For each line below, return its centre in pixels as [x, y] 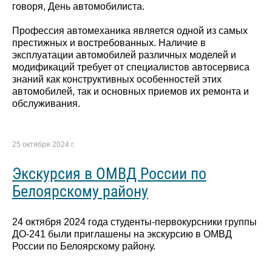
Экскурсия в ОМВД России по [109, 173]
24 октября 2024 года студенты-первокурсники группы [134, 222]
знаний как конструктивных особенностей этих [117, 79]
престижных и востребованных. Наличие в [109, 42]
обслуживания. [46, 103]
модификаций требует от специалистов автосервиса [131, 67]
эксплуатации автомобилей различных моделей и [124, 55]
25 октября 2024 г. [43, 144]
